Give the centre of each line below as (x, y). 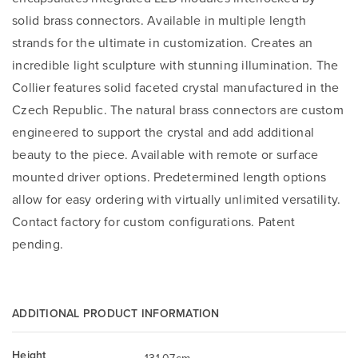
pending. (38, 243)
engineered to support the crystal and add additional (163, 131)
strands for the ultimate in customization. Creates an (163, 42)
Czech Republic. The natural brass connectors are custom (178, 109)
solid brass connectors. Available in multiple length (159, 20)
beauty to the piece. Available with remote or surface (165, 154)
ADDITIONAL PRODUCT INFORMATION (116, 313)
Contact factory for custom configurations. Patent (154, 221)
